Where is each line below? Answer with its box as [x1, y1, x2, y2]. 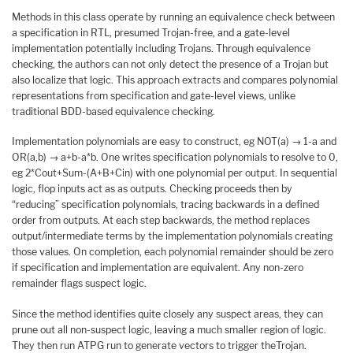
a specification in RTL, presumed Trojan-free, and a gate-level [12, 26, 290, 39]
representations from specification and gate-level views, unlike [12, 89, 295, 102]
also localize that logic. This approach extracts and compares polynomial [12, 73, 338, 86]
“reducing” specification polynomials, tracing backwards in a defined [12, 199, 319, 211]
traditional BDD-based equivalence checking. [12, 105, 215, 117]
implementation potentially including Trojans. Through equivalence [12, 42, 310, 54]
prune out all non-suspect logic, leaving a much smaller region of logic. [12, 324, 326, 336]
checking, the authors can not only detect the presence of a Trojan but [12, 58, 329, 70]
